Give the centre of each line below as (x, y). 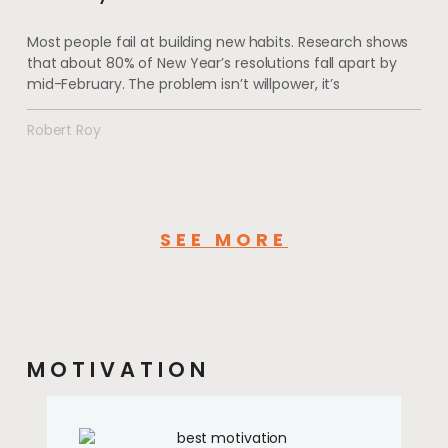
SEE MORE (224, 239)
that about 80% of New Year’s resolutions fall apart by (211, 62)
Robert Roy (63, 129)
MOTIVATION (118, 369)
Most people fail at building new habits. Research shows (217, 41)
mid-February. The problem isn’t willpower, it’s (183, 83)
